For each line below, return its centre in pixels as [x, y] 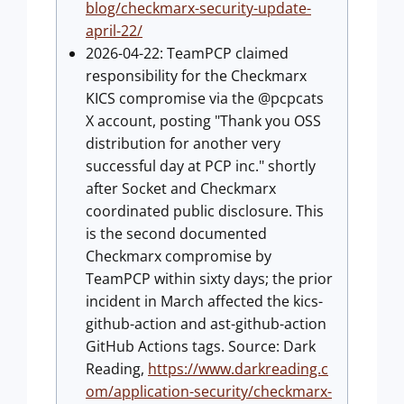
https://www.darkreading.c [238, 369]
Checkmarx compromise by [179, 256]
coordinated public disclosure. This [205, 211]
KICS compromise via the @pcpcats [205, 98]
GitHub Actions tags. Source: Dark [201, 346]
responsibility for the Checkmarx [196, 76]
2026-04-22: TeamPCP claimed [187, 53]
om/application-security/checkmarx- [209, 391]
